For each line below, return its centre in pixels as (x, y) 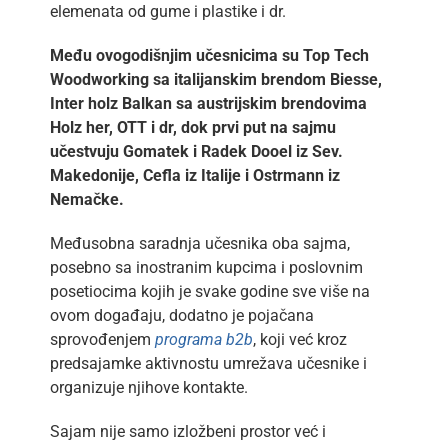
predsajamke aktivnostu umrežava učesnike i (208, 363)
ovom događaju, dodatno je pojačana (181, 315)
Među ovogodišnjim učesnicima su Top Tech (209, 55)
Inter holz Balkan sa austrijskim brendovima (208, 103)
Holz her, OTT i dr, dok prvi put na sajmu (192, 127)
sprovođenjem (102, 339)
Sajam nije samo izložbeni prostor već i (187, 431)
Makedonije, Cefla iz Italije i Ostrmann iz (194, 175)
